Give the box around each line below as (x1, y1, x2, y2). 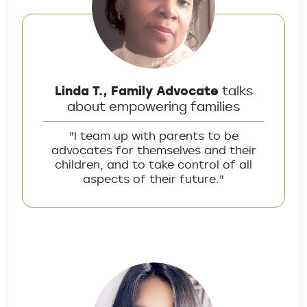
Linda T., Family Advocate (54, 82, 222, 99)
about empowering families (67, 98, 240, 114)
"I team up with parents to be (69, 128, 238, 143)
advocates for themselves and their (51, 143, 256, 158)
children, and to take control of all (55, 157, 252, 172)
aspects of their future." (83, 171, 224, 186)
